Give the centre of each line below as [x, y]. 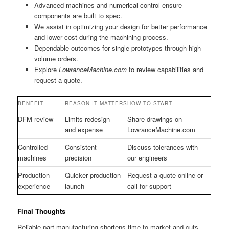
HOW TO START [150, 104]
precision [78, 158]
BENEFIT [31, 104]
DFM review [36, 119]
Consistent [81, 147]
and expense [84, 130]
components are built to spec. [78, 16]
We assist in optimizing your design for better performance [120, 27]
